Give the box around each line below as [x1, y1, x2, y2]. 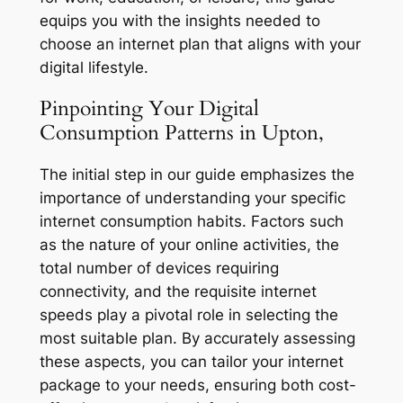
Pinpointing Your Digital [39, 94, 259, 123]
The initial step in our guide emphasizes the [39, 165, 354, 184]
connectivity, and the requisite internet [39, 282, 317, 300]
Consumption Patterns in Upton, [39, 119, 324, 148]
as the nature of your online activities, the [39, 235, 339, 254]
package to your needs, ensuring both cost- [39, 375, 356, 394]
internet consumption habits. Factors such [39, 211, 344, 230]
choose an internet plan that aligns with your [39, 35, 361, 54]
